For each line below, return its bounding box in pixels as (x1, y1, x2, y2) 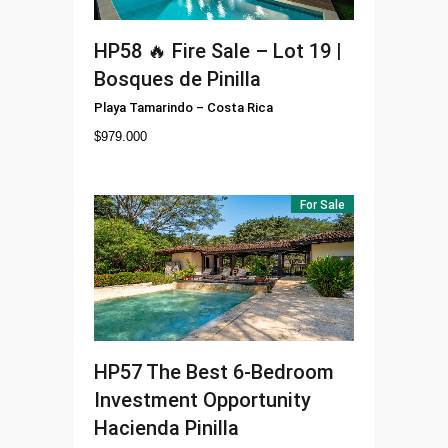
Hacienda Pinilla (94, 416, 239, 441)
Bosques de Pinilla (94, 67, 261, 92)
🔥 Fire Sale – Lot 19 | (147, 39, 342, 64)
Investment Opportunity (94, 388, 311, 413)
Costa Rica (207, 100, 273, 116)
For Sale (300, 198, 345, 213)
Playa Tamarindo (94, 100, 193, 116)
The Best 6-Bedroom (146, 360, 334, 385)
